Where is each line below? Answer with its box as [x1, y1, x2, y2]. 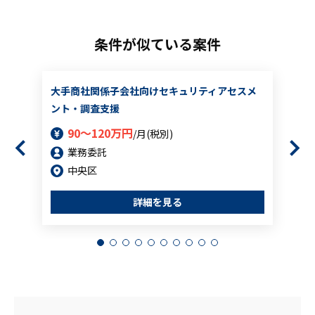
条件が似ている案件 [94, 34, 221, 54]
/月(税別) [133, 127, 173, 141]
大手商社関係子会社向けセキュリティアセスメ [51, 84, 257, 98]
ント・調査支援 [51, 101, 120, 115]
